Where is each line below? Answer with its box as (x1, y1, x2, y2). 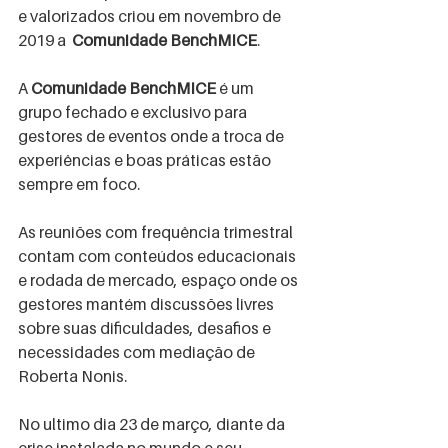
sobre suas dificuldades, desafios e (18, 318, 274, 338)
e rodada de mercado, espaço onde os (18, 270, 301, 290)
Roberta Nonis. (18, 366, 127, 386)
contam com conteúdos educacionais (18, 246, 299, 266)
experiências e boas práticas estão (18, 150, 274, 170)
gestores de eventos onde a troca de (18, 126, 287, 146)
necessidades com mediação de (18, 342, 258, 362)
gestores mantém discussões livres (18, 294, 277, 314)
